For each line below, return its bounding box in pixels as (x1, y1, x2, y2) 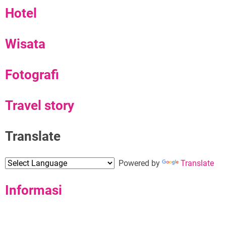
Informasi (5, 182, 62, 198)
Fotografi (5, 67, 59, 82)
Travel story (5, 97, 74, 113)
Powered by (115, 158, 162, 168)
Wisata (5, 36, 45, 51)
